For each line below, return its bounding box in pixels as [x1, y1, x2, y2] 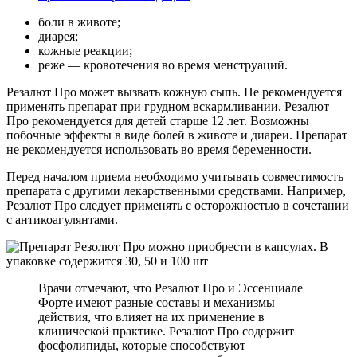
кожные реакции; [38, 43, 132, 57]
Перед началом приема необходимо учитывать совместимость [6, 169, 343, 183]
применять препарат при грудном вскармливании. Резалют [6, 99, 329, 113]
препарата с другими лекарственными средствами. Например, [6, 183, 346, 198]
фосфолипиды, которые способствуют [38, 338, 245, 352]
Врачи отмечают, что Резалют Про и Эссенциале [38, 280, 303, 295]
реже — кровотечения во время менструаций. [38, 57, 288, 72]
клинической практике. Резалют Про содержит [38, 324, 294, 338]
